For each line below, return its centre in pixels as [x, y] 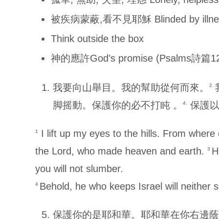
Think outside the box [97, 39]
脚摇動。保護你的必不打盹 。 [118, 105]
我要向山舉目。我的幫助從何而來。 [131, 88]
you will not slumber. [79, 169]
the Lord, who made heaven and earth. [121, 151]
